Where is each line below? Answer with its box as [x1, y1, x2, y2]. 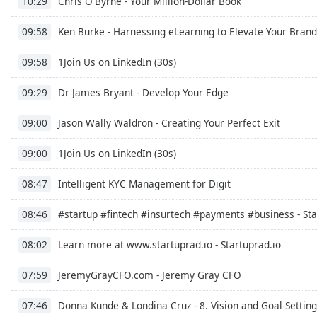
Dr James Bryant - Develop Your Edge [58, 85, 229, 99]
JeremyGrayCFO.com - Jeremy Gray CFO [58, 267, 241, 282]
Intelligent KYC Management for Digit [58, 176, 231, 190]
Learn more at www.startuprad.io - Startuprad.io [58, 237, 281, 251]
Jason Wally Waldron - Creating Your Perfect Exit [58, 115, 280, 129]
